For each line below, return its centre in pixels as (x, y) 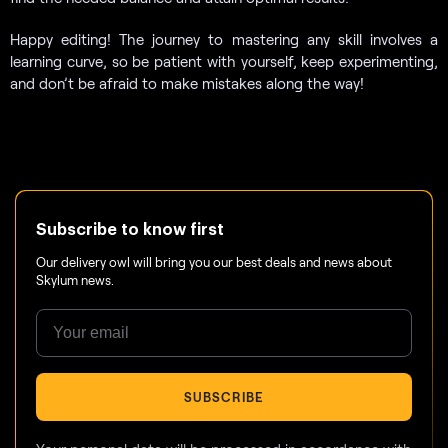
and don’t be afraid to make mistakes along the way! (187, 82)
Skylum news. (75, 279)
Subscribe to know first (130, 229)
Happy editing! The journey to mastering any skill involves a (224, 38)
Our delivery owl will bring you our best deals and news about (214, 261)
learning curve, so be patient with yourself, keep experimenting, (224, 60)
